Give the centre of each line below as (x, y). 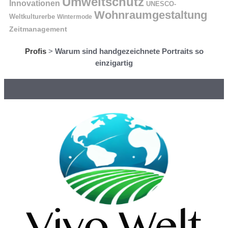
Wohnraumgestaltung (151, 16)
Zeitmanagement (38, 30)
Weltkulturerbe (32, 17)
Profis (35, 51)
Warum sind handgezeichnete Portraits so (129, 51)
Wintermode (75, 17)
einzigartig (114, 63)
